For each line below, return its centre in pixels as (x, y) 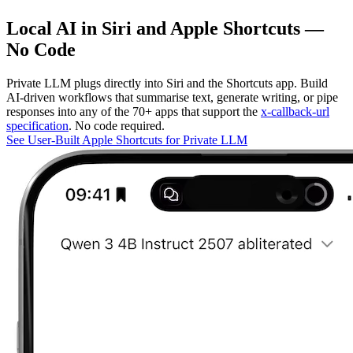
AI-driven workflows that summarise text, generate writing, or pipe (172, 97)
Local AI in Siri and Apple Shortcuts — (165, 28)
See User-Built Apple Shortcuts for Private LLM (127, 139)
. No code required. (117, 125)
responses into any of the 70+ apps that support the (134, 111)
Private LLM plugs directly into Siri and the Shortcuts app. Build (167, 83)
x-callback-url (295, 111)
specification (37, 125)
